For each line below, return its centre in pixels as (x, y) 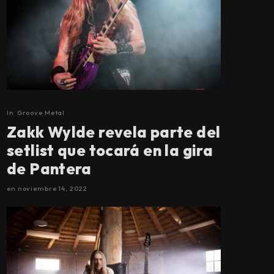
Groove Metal (41, 112)
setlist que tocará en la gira (110, 150)
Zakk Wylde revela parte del (114, 132)
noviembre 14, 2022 (52, 188)
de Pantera (49, 168)
